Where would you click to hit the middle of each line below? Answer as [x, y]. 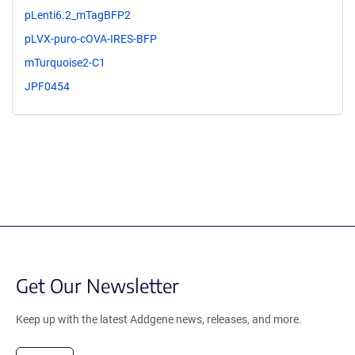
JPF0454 [47, 86]
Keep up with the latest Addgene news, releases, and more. [159, 319]
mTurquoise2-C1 [65, 62]
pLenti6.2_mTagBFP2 [78, 15]
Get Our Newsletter [97, 285]
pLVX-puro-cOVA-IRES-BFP [91, 39]
